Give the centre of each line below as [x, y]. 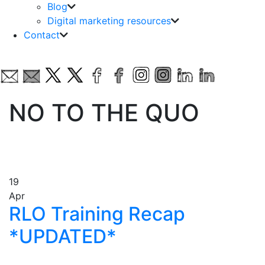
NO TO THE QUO [104, 113]
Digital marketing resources [109, 21]
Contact [42, 35]
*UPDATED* [63, 236]
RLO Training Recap [97, 214]
